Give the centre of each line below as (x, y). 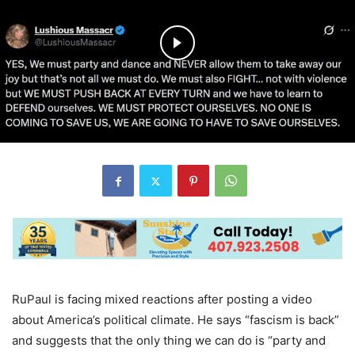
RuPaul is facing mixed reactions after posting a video (162, 299)
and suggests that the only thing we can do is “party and (169, 340)
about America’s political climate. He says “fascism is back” (176, 319)
